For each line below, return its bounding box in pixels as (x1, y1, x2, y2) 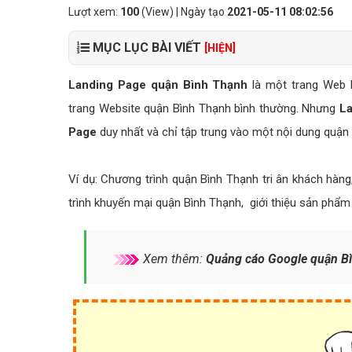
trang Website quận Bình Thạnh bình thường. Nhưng (68, 101, 340, 115)
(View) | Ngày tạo (139, 5, 227, 18)
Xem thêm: (140, 251, 206, 266)
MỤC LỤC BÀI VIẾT (90, 40, 204, 55)
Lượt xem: (68, 5, 120, 18)
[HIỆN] (204, 42, 236, 54)
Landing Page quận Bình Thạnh (68, 78, 248, 92)
